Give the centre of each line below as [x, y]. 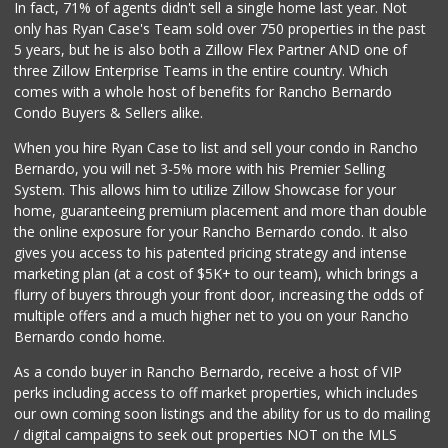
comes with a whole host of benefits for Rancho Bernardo [203, 92]
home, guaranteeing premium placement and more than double [221, 211]
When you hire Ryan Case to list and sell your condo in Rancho [216, 148]
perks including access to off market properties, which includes [216, 393]
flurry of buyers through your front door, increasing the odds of [219, 295]
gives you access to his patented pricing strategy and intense [211, 253]
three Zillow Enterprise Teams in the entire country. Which [201, 71]
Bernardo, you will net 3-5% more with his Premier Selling [200, 169]
